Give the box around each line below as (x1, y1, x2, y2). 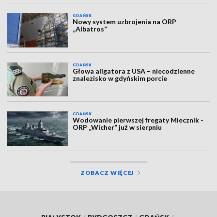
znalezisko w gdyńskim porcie (73, 74, 168, 82)
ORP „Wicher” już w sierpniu (73, 123, 162, 132)
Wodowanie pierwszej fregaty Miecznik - (73, 116, 204, 124)
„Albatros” (73, 25, 108, 33)
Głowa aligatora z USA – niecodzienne (73, 66, 195, 75)
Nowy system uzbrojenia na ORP (73, 17, 177, 26)
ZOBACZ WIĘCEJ (80, 169, 135, 176)
